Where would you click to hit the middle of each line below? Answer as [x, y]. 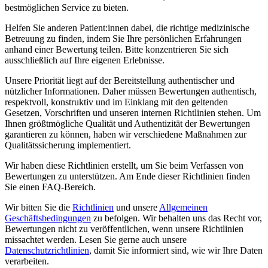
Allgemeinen [183, 207]
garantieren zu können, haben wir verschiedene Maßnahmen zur [126, 134]
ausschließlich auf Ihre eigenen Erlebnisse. [85, 60]
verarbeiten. [27, 261]
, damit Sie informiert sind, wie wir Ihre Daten [176, 250]
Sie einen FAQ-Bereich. [50, 187]
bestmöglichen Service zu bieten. [67, 7]
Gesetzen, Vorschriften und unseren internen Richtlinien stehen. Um [133, 112]
